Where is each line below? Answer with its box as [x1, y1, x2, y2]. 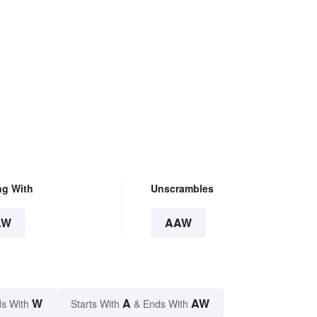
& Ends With [131, 296, 191, 311]
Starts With [71, 296, 122, 311]
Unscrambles [150, 181, 214, 196]
